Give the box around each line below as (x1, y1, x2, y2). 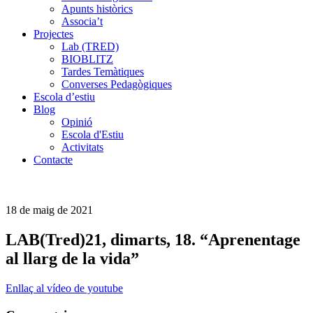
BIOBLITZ (61, 53, 113, 65)
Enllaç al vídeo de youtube (6, 282, 123, 294)
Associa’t (61, 15, 103, 27)
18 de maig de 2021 (6, 204, 93, 216)
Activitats (61, 141, 103, 153)
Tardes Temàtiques (61, 66, 144, 78)
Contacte (34, 154, 73, 166)
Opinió (61, 116, 92, 128)
